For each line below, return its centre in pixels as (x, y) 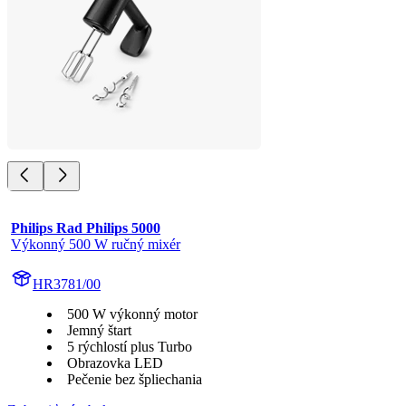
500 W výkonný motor (132, 314)
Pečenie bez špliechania (135, 380)
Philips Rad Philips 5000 (86, 228)
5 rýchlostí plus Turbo (130, 347)
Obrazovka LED (115, 363)
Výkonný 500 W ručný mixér (96, 245)
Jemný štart (99, 331)
